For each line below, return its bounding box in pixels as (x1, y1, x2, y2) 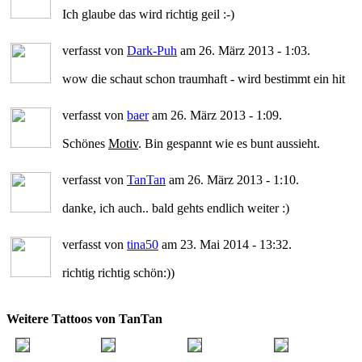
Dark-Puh (127, 43, 177, 57)
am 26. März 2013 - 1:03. (177, 43, 310, 57)
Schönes (62, 136, 108, 150)
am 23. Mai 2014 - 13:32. (158, 237, 292, 251)
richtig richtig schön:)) (62, 265, 175, 280)
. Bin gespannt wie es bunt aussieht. (138, 136, 320, 150)
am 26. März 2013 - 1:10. (166, 172, 299, 187)
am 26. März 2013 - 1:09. (149, 107, 282, 122)
